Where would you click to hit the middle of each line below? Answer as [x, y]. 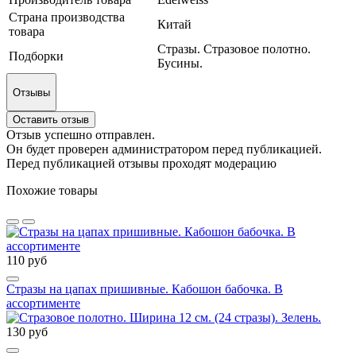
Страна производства [67, 17]
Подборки [36, 56]
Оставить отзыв [51, 119]
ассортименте [43, 303]
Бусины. [180, 64]
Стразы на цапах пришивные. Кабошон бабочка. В [145, 288]
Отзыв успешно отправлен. [81, 134]
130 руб [27, 331]
